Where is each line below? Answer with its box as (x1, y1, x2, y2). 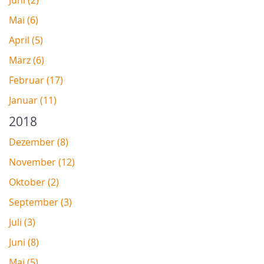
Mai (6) (9, 14, 38, 27)
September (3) (9, 196, 72, 209)
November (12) (9, 156, 75, 169)
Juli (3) (9, 216, 35, 229)
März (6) (9, 54, 44, 67)
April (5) (9, 34, 43, 47)
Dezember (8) (9, 136, 68, 149)
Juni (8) (9, 236, 39, 249)
